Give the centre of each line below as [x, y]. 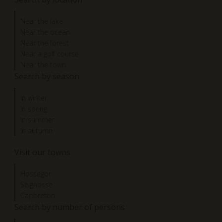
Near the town [43, 64]
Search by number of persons [70, 207]
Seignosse [36, 184]
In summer [37, 119]
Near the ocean [45, 32]
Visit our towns [42, 152]
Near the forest [45, 43]
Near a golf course [50, 54]
